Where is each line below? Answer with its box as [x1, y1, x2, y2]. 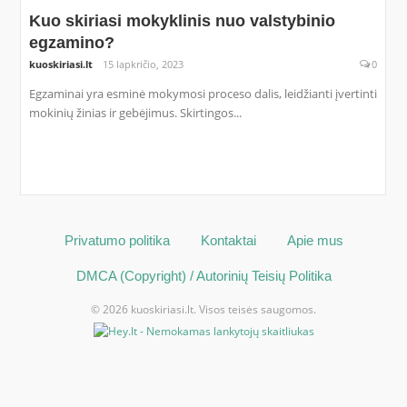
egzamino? [28, 34, 114, 53]
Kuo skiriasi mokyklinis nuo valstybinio [28, 12, 335, 31]
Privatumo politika [64, 232, 170, 248]
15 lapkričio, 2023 [103, 57, 184, 72]
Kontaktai [200, 232, 256, 248]
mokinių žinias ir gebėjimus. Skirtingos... [28, 104, 242, 122]
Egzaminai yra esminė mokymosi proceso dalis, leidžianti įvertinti [28, 85, 377, 103]
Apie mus [286, 232, 343, 248]
